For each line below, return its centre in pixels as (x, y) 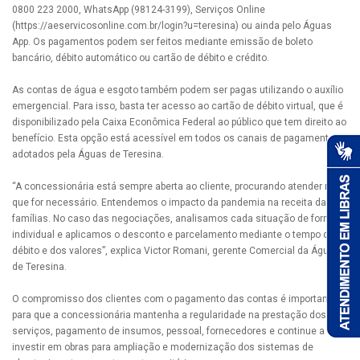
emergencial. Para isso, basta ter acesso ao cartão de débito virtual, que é (178, 106)
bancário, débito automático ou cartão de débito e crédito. (141, 57)
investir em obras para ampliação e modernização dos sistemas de (163, 347)
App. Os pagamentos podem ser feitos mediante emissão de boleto (162, 41)
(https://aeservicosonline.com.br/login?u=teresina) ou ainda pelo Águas (172, 25)
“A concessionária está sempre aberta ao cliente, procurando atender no (174, 186)
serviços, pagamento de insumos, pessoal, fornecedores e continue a (168, 331)
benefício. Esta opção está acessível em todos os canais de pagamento (173, 138)
